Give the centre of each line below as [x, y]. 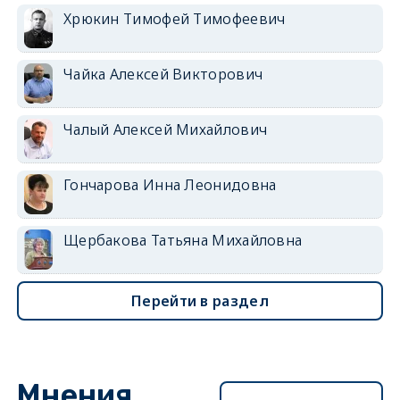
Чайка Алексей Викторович [163, 74]
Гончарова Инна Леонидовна [170, 184]
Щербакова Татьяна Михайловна [183, 240]
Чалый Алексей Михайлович [165, 129]
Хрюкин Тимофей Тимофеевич [174, 18]
